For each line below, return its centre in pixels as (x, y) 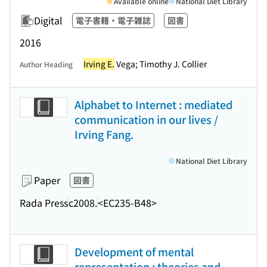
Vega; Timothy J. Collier (161, 64)
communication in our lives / (146, 119)
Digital (48, 20)
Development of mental (134, 252)
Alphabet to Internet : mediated (153, 104)
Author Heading (46, 64)
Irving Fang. (104, 134)
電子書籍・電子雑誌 (113, 20)
